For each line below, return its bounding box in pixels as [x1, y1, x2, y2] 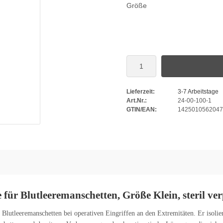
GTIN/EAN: [126, 106, 157, 113]
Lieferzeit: [126, 88, 155, 95]
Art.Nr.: [126, 97, 147, 104]
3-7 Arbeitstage [178, 88, 219, 95]
